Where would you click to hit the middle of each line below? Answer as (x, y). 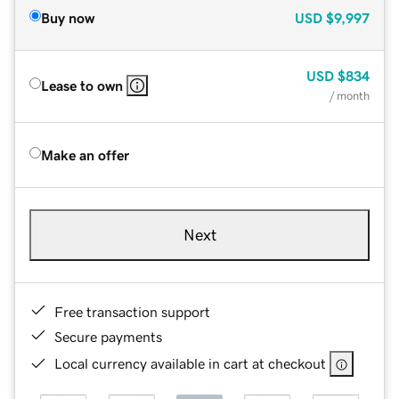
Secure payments (108, 336)
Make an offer (85, 155)
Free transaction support (132, 311)
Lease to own (82, 85)
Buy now (68, 17)
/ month (350, 95)
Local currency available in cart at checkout (190, 363)
